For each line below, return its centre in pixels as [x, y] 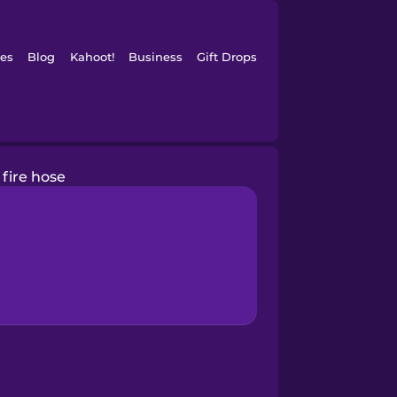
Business [155, 57]
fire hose [34, 177]
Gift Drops [227, 57]
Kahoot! [92, 57]
